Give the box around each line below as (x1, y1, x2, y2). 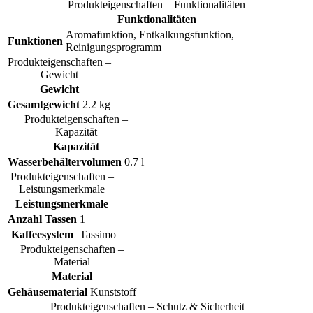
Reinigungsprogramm (66, 41, 161, 54)
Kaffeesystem (11, 228, 73, 241)
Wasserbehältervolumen (8, 156, 122, 168)
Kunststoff (90, 286, 136, 298)
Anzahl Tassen (8, 213, 77, 226)
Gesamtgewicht (8, 99, 80, 111)
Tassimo (80, 228, 116, 241)
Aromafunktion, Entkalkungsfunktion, (66, 29, 234, 41)
